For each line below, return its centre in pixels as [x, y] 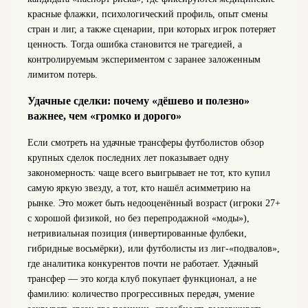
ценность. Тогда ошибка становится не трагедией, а [134, 44]
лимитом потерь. [62, 74]
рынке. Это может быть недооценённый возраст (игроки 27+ [154, 203]
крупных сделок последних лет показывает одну [128, 157]
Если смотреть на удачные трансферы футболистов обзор [145, 142]
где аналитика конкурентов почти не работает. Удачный [143, 263]
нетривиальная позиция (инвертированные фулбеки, [137, 233]
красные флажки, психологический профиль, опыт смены [147, 14]
